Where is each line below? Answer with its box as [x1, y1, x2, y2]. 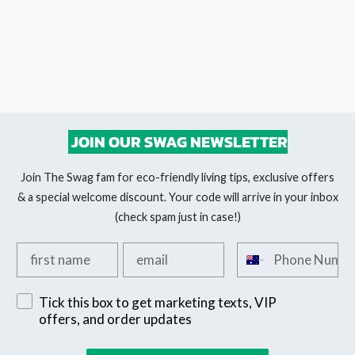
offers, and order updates [39, 310, 192, 327]
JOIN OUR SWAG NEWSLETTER [67, 129, 288, 154]
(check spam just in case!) [114, 209, 241, 223]
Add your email [122, 241, 213, 258]
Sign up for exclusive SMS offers [16, 292, 207, 309]
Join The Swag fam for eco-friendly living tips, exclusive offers [21, 170, 334, 184]
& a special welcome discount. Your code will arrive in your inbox [17, 189, 338, 204]
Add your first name [16, 241, 135, 258]
